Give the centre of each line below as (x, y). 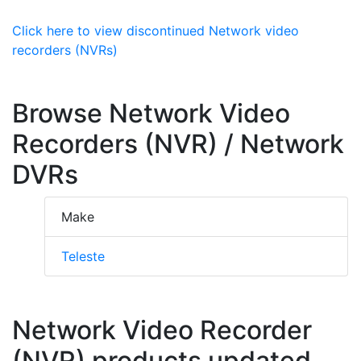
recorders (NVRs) (65, 50)
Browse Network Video (151, 114)
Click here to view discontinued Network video (156, 31)
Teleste (83, 257)
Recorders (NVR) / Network (178, 144)
